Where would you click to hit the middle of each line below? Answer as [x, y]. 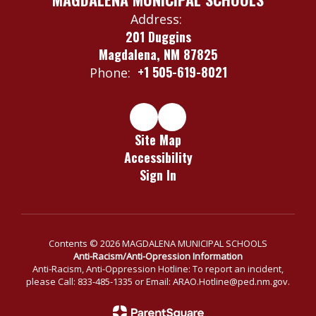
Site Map [158, 140]
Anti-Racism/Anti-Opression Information [158, 256]
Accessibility [158, 157]
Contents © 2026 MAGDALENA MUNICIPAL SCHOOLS [158, 243]
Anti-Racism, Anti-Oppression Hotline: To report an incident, [158, 269]
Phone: [110, 73]
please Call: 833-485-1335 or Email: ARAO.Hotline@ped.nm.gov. [158, 281]
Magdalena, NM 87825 [158, 54]
